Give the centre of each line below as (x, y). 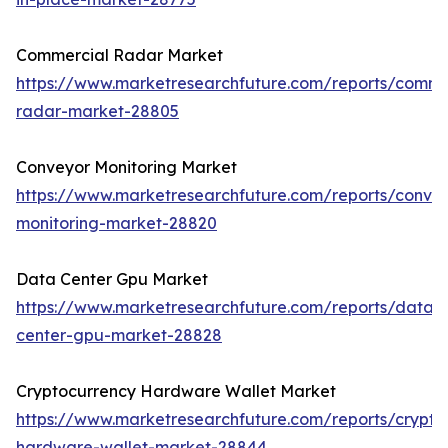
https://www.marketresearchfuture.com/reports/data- (228, 307)
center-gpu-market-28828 (119, 335)
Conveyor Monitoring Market (126, 167)
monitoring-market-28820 (116, 223)
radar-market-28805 (97, 111)
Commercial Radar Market (119, 55)
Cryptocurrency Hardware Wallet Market (176, 391)
